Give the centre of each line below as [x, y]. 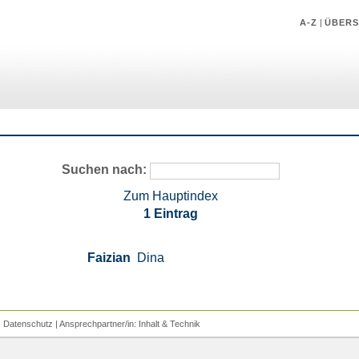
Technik [185, 323]
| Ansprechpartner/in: [95, 323]
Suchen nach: [105, 170]
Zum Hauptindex [171, 196]
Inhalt [149, 323]
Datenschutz [28, 323]
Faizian [109, 257]
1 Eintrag [171, 213]
